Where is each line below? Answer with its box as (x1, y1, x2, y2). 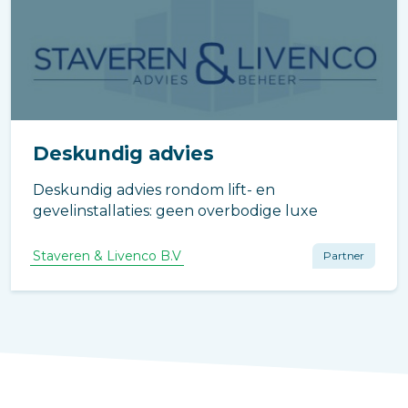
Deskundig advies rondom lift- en (33, 181, 275, 199)
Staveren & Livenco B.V (33, 248, 181, 264)
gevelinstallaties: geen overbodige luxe (33, 202, 318, 219)
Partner (323, 249, 364, 262)
